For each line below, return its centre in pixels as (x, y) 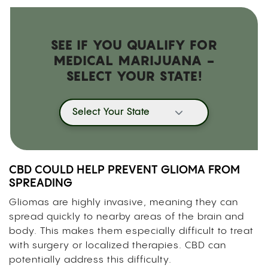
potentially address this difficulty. (92, 260)
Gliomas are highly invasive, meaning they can (124, 202)
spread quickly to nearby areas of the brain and (127, 217)
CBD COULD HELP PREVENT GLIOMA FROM (124, 170)
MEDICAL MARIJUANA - (134, 60)
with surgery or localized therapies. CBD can (118, 245)
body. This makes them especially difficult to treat (131, 231)
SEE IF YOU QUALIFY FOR (134, 45)
